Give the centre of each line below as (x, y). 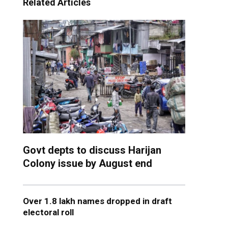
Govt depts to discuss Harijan (92, 150)
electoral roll (50, 212)
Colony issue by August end (87, 164)
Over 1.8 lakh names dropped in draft (97, 201)
